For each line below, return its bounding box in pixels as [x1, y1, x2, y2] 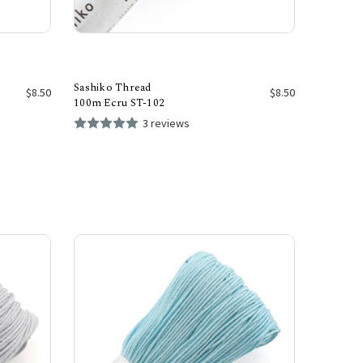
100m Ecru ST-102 [74, 94, 164, 111]
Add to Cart [157, 117, 211, 130]
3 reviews [143, 115, 190, 130]
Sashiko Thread [74, 79, 152, 96]
